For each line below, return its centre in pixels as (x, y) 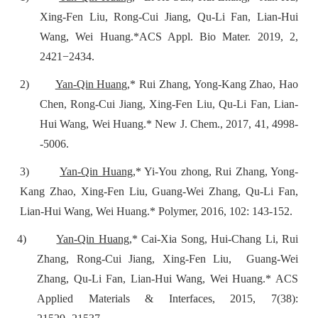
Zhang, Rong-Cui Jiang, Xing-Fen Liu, (134, 258)
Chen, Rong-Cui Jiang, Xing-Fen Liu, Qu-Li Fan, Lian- (169, 104)
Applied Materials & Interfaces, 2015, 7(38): (168, 298)
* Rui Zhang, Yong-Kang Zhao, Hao (214, 84)
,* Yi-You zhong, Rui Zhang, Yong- (215, 171)
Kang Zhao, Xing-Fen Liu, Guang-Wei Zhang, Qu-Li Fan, (159, 191)
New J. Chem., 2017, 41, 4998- (227, 124)
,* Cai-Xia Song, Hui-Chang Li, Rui (214, 238)
